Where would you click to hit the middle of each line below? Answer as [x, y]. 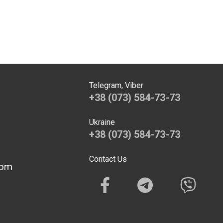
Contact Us [108, 159]
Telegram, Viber [116, 86]
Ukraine [102, 122]
